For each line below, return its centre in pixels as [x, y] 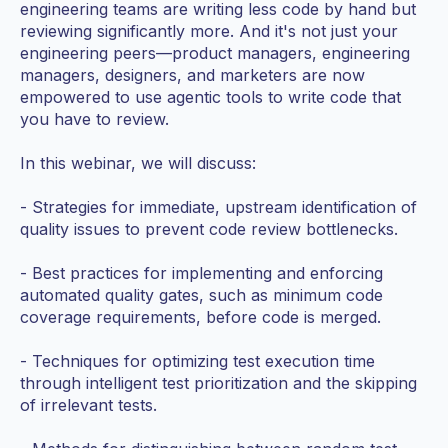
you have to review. [94, 119]
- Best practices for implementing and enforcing [201, 273]
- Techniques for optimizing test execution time [197, 361]
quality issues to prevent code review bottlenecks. [209, 229]
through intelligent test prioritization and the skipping [218, 383]
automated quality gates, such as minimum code [201, 295]
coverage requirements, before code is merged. [200, 317]
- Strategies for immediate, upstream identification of [218, 207]
